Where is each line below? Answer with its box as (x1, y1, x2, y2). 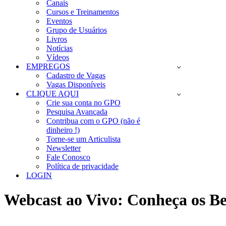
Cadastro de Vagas (46, 71, 105, 80)
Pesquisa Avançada (46, 107, 107, 116)
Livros (46, 35, 67, 43)
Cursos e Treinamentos (46, 8, 119, 16)
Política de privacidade (46, 162, 119, 171)
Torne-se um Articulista (46, 135, 121, 143)
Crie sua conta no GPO (46, 98, 121, 107)
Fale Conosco (46, 153, 90, 161)
